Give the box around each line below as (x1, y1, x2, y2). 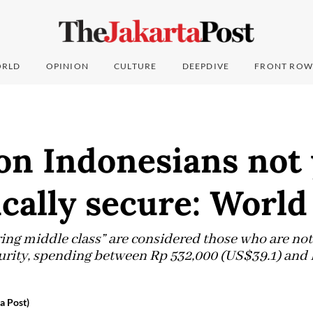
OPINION (45, 61, 89, 72)
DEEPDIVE (182, 61, 230, 72)
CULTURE (114, 61, 157, 72)
